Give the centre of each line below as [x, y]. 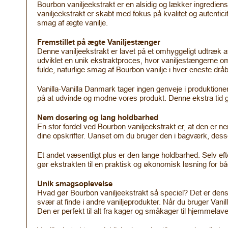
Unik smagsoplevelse [75, 183]
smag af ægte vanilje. [73, 22]
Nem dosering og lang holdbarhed [98, 117]
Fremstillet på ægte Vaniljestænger [99, 42]
